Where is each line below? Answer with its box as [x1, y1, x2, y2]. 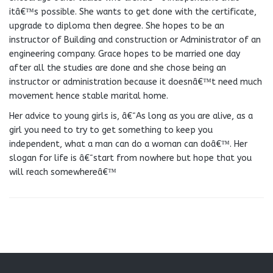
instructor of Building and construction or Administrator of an [9, 35, 261, 45]
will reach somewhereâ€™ [9, 167, 116, 177]
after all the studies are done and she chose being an [9, 63, 226, 73]
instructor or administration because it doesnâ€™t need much [9, 77, 262, 87]
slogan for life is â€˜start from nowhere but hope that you [9, 153, 252, 163]
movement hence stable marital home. [9, 91, 168, 101]
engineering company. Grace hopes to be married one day [9, 49, 240, 59]
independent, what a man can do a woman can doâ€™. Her [9, 139, 247, 149]
